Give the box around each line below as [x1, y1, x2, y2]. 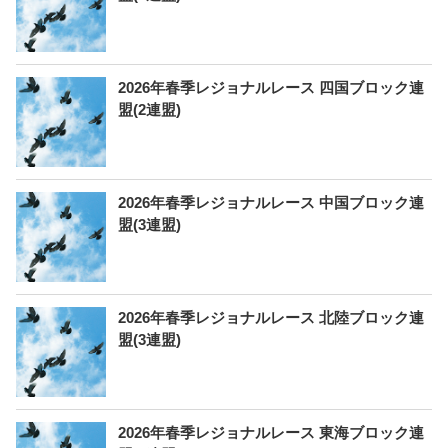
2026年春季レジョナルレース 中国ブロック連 [118, 194, 424, 211]
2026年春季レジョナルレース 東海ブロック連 [118, 424, 424, 441]
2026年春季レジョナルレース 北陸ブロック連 [118, 309, 424, 326]
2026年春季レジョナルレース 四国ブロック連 [118, 79, 424, 96]
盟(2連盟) [118, 101, 181, 118]
